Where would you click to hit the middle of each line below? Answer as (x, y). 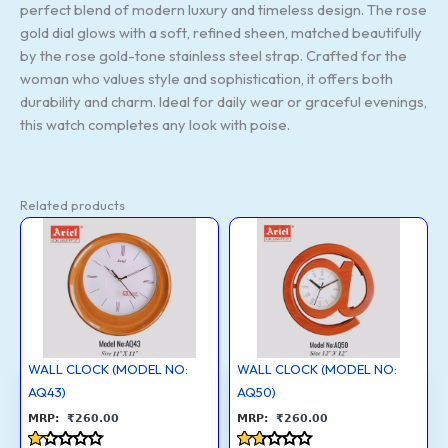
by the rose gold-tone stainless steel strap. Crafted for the (213, 55)
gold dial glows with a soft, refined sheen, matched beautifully (221, 32)
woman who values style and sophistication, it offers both (206, 78)
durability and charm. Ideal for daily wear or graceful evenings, (223, 101)
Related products (72, 204)
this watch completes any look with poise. (155, 124)
